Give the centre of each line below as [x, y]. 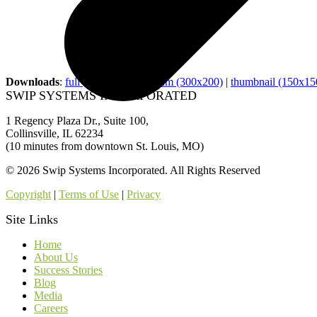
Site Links [32, 219]
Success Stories [68, 270]
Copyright [28, 194]
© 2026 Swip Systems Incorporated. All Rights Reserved [133, 170]
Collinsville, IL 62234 [54, 133]
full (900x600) [97, 81]
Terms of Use [89, 194]
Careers [51, 308]
